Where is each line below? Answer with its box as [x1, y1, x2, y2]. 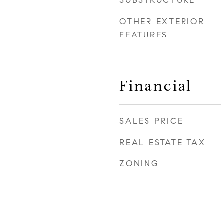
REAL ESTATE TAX [119, 137, 206, 147]
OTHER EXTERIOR [119, 16, 205, 27]
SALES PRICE [119, 116, 184, 126]
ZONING [119, 158, 159, 169]
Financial [119, 77, 192, 95]
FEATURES [119, 30, 168, 40]
